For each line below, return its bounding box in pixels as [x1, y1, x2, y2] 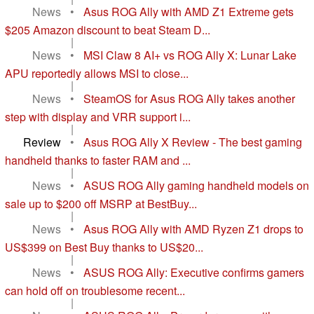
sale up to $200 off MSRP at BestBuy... [5, 196, 197, 212]
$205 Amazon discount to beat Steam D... [5, 22, 210, 39]
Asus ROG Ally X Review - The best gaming [83, 134, 302, 151]
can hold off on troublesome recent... [5, 282, 185, 299]
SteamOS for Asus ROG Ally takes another [83, 90, 295, 107]
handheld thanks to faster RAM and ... [5, 152, 191, 169]
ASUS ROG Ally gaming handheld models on [83, 177, 309, 194]
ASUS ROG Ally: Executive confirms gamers [83, 264, 304, 281]
